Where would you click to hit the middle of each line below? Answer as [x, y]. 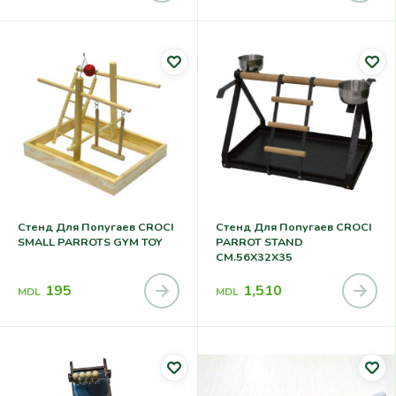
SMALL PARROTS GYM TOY [90, 242]
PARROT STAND [259, 242]
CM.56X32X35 [254, 257]
